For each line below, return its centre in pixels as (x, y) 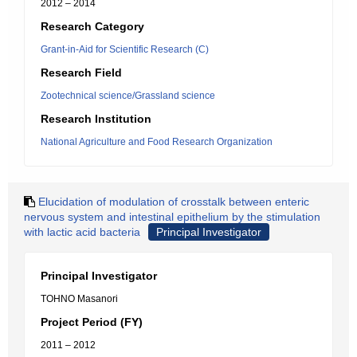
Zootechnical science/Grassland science (128, 96)
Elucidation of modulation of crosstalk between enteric (174, 202)
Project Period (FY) (92, 322)
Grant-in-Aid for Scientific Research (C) (125, 49)
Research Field (81, 73)
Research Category (92, 26)
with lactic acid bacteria (82, 232)
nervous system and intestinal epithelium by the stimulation (172, 217)
